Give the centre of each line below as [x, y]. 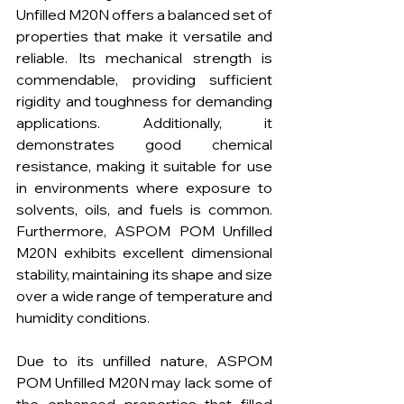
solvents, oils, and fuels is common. [144, 210]
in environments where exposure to [144, 188]
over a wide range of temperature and [144, 296]
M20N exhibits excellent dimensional [144, 253]
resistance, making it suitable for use [144, 166]
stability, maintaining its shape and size [144, 275]
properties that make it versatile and [144, 37]
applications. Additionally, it [144, 123]
